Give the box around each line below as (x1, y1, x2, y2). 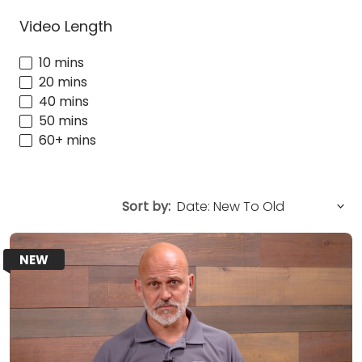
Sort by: (122, 197, 170, 217)
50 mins (39, 112, 88, 131)
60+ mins (39, 131, 96, 150)
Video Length (19, 15, 112, 36)
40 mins (39, 92, 89, 112)
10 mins (39, 53, 84, 73)
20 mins (39, 73, 87, 92)
